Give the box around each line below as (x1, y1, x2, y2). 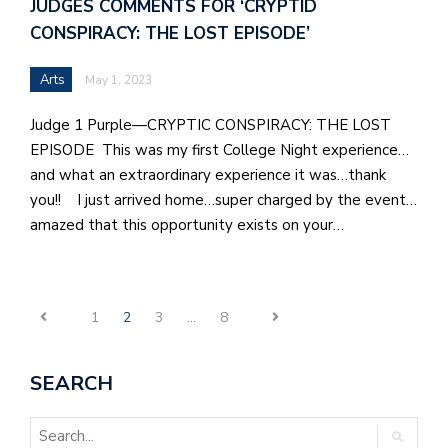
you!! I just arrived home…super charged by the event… (30, 189, 417, 210)
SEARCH (30, 370, 113, 398)
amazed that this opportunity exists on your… (30, 214, 344, 235)
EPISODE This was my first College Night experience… (30, 139, 409, 160)
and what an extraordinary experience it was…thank (30, 164, 386, 185)
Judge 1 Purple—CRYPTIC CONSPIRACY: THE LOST (30, 114, 391, 135)
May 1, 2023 (85, 71, 152, 88)
